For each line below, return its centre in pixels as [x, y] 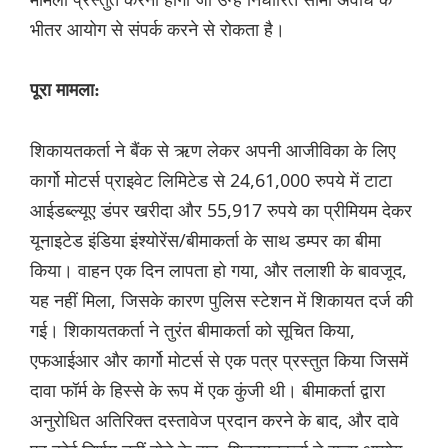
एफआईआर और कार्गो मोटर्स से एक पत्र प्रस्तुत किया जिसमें [219, 360]
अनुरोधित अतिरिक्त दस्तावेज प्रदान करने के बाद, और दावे [214, 420]
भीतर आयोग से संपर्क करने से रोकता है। [157, 29]
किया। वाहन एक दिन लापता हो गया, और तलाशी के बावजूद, [218, 270]
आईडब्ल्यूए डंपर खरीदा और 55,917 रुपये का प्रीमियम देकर [221, 210]
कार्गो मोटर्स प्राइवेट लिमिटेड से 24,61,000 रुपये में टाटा [211, 180]
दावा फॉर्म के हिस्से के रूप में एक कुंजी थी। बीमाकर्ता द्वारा [207, 390]
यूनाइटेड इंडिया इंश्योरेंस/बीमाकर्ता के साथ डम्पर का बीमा [205, 240]
